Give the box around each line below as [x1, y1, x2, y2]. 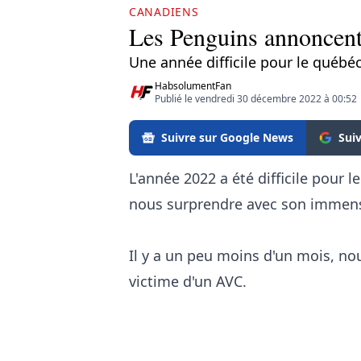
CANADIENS [129, 4, 199, 19]
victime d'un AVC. [129, 272, 251, 291]
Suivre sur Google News [161, 130, 293, 145]
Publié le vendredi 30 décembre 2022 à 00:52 [155, 92, 357, 106]
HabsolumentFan [155, 79, 231, 93]
